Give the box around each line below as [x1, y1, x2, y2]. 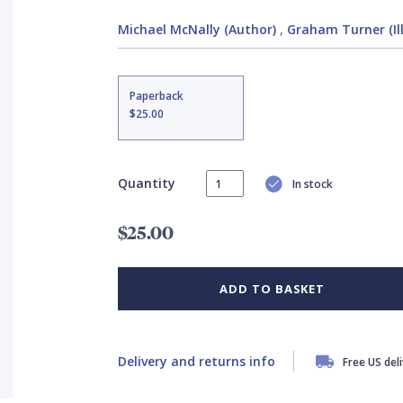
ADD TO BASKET [219, 281, 326, 297]
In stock [291, 175, 333, 192]
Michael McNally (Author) [117, 21, 276, 38]
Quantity [117, 174, 175, 192]
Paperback [129, 88, 184, 103]
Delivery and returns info [117, 353, 275, 370]
